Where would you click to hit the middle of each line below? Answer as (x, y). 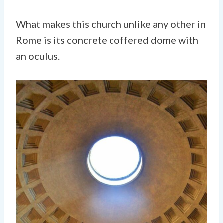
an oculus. (38, 56)
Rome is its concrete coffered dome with (107, 40)
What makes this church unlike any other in (111, 24)
